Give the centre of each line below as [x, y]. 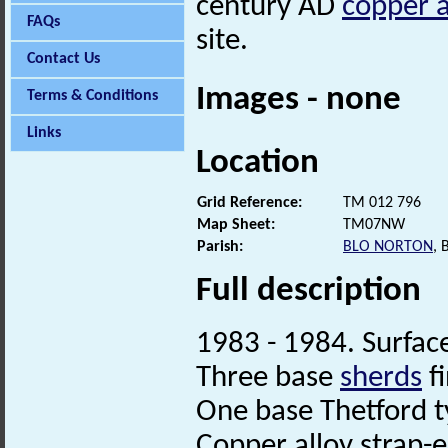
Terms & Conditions [92, 96]
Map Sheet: [236, 224]
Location [257, 163]
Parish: [220, 246]
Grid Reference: [249, 202]
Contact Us [63, 59]
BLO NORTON [388, 246]
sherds [381, 378]
